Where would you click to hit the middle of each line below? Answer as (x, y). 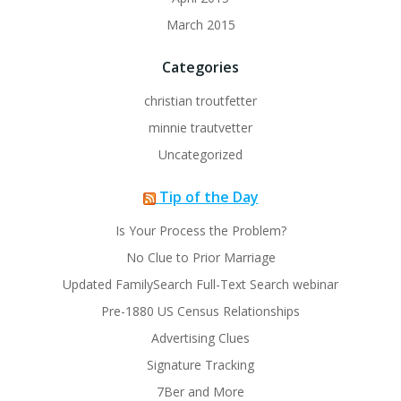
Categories (200, 67)
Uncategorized (200, 154)
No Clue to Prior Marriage (200, 257)
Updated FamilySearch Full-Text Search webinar (200, 284)
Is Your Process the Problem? (200, 230)
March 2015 (200, 25)
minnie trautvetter (200, 128)
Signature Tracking (200, 365)
